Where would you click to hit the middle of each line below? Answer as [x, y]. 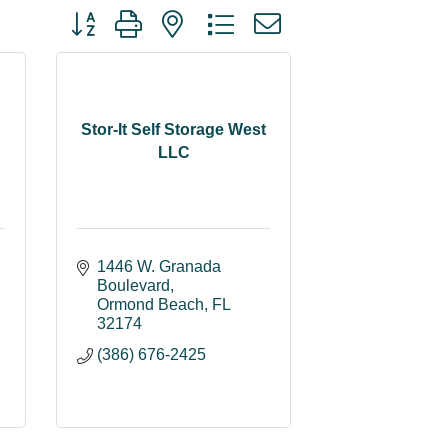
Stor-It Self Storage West [173, 129]
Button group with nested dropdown [185, 15]
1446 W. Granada [159, 266]
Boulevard [133, 285]
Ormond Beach [150, 304]
